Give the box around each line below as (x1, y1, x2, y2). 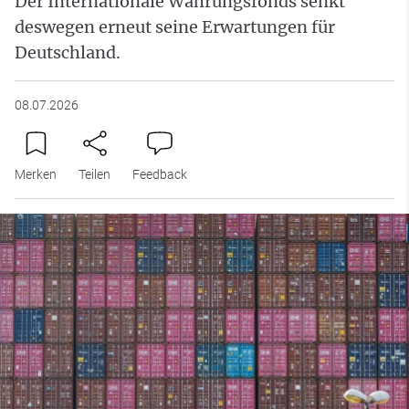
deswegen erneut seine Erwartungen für (15, 16, 335, 37)
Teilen (79, 167, 110, 182)
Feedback (132, 167, 187, 182)
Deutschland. (15, 42, 121, 63)
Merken (15, 167, 57, 182)
